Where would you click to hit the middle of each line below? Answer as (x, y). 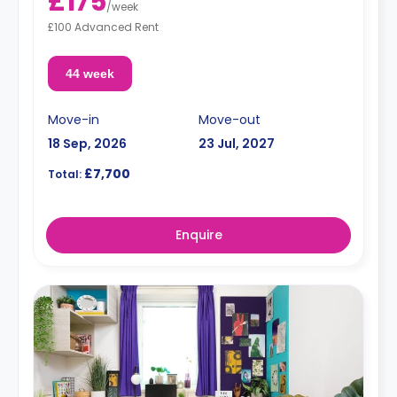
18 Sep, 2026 (87, 143)
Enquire (198, 234)
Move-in (74, 119)
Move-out (230, 119)
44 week (90, 73)
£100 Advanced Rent (103, 27)
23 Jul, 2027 (237, 143)
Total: (65, 174)
